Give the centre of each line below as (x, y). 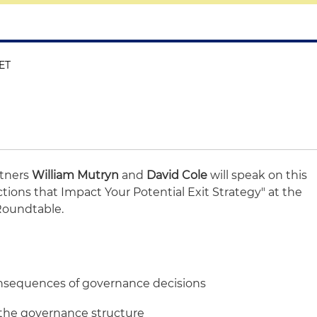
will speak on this (258, 175)
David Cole (177, 175)
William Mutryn (77, 175)
